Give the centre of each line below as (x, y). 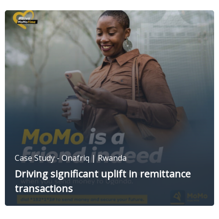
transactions (44, 189)
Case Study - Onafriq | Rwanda (71, 158)
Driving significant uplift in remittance (103, 174)
